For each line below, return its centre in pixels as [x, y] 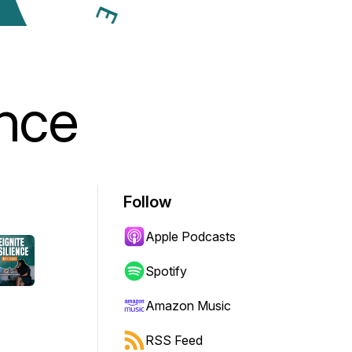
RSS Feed [174, 340]
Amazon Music [188, 306]
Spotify [166, 271]
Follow [148, 202]
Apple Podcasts [191, 236]
